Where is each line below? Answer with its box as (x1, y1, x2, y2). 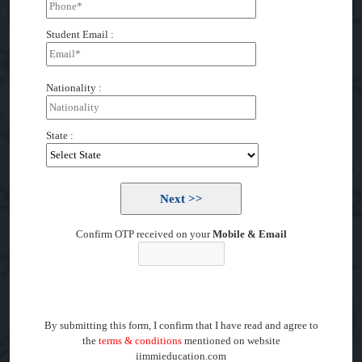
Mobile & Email (212, 228, 287, 240)
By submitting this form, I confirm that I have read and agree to (44, 319, 318, 331)
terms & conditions (98, 335, 182, 347)
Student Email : (46, 28, 114, 40)
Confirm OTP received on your (75, 228, 213, 240)
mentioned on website (181, 335, 280, 347)
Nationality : (46, 82, 102, 94)
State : (46, 129, 74, 141)
